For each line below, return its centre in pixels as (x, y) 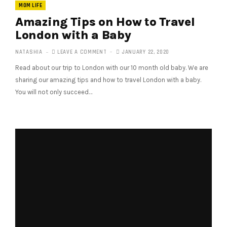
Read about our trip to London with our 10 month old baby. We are (112, 67)
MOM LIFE (30, 5)
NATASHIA (29, 52)
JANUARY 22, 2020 (145, 52)
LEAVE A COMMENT (82, 52)
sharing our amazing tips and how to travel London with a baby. (108, 80)
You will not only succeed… (54, 92)
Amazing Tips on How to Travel (105, 22)
